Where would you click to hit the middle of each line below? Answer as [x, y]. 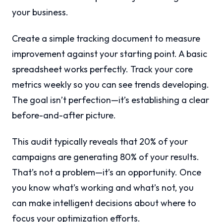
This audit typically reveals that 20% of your [100, 142]
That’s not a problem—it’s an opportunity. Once [107, 172]
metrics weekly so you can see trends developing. [111, 85]
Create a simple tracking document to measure [106, 39]
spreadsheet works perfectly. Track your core [102, 69]
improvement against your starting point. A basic [110, 54]
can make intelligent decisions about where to [104, 203]
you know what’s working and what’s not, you [103, 188]
